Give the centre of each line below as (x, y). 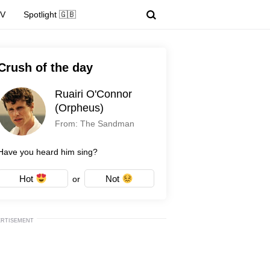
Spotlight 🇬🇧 (50, 14)
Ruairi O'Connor (93, 94)
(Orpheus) (79, 108)
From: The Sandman (95, 124)
